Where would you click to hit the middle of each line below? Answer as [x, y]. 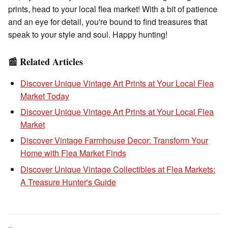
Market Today [45, 96]
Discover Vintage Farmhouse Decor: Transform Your [114, 140]
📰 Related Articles [46, 61]
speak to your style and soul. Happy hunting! [88, 34]
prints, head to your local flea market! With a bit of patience [113, 9]
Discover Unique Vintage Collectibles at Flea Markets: [118, 169]
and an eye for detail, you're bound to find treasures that [108, 21]
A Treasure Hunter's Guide [68, 182]
